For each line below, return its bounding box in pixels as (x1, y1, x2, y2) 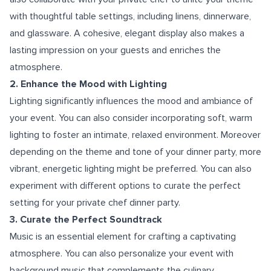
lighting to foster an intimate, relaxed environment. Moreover (10, 129, 261, 141)
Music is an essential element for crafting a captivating (10, 230, 236, 243)
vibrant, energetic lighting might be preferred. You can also (10, 163, 252, 175)
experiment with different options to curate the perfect (10, 180, 241, 192)
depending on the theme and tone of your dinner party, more (10, 146, 261, 158)
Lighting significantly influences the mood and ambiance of (10, 95, 253, 107)
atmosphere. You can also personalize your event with (10, 247, 233, 260)
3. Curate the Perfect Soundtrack (10, 214, 162, 226)
